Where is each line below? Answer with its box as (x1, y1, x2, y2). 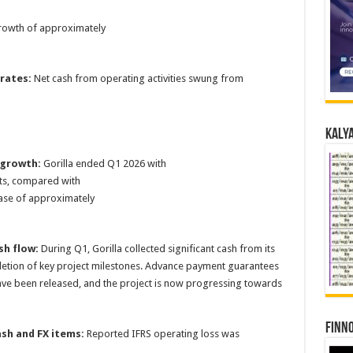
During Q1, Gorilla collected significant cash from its (38, 243, 275, 255)
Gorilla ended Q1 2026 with (40, 158, 166, 169)
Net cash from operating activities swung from (31, 72, 243, 84)
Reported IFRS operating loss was (84, 328, 240, 340)
